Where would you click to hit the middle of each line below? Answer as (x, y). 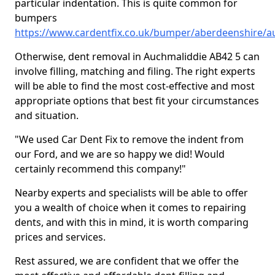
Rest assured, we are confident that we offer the (127, 261)
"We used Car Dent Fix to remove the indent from (129, 139)
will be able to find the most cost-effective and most (135, 86)
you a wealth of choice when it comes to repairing (130, 207)
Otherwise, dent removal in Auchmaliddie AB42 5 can (137, 56)
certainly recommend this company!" (100, 169)
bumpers (36, 18)
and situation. (48, 115)
